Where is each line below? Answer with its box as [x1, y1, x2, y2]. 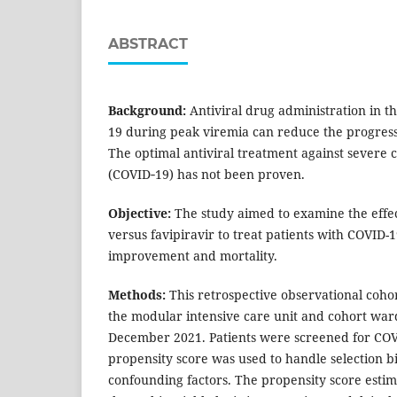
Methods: [108, 286, 166, 303]
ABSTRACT [108, 35, 188, 52]
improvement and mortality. [108, 246, 277, 264]
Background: [108, 101, 186, 119]
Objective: [108, 204, 171, 222]
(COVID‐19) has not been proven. [108, 165, 305, 183]
